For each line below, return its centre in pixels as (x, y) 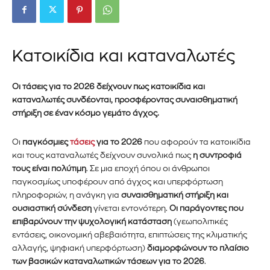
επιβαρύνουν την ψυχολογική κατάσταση (92, 221)
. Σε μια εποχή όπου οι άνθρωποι (148, 168)
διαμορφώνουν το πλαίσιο (198, 248)
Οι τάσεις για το (42, 86)
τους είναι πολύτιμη (49, 168)
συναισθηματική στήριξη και (175, 195)
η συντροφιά (217, 155)
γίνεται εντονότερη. (130, 208)
